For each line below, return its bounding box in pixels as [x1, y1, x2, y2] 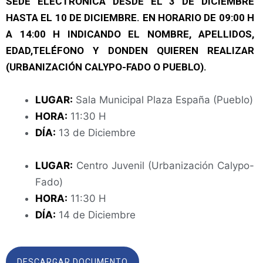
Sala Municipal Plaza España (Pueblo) [76, 94, 253, 106]
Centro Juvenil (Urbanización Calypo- [73, 160, 254, 172]
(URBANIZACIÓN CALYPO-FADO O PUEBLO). [6, 61, 209, 73]
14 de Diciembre [56, 209, 136, 221]
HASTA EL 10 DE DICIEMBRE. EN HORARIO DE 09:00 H [6, 12, 254, 24]
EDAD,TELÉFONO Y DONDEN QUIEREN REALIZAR [6, 45, 254, 57]
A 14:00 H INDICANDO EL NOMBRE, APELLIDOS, [6, 28, 254, 41]
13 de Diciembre [56, 127, 136, 139]
